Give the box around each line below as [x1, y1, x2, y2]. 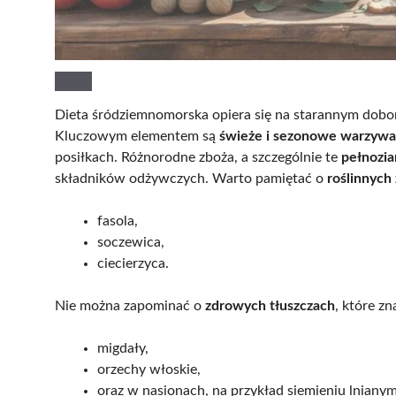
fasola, [97, 213, 138, 228]
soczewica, [97, 234, 164, 249]
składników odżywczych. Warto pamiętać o [55, 171, 327, 186]
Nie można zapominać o [55, 298, 205, 313]
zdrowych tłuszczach [205, 298, 335, 313]
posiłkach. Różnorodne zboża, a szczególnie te [55, 149, 341, 164]
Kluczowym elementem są [55, 128, 219, 143]
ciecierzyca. [97, 255, 169, 270]
